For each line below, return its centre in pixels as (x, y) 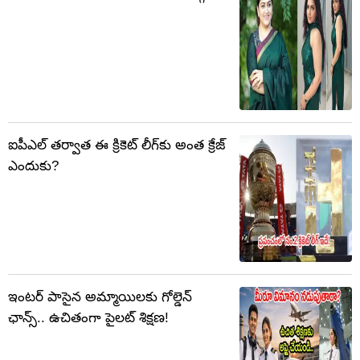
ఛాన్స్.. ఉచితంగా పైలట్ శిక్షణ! (88, 318)
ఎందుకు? (33, 166)
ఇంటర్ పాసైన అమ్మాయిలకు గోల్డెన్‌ (100, 297)
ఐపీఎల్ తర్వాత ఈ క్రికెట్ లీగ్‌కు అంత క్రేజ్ (117, 145)
